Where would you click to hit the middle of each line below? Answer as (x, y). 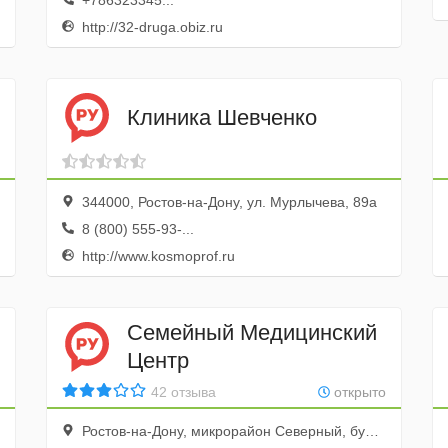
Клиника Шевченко (221, 117)
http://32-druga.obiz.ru (150, 27)
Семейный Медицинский (251, 332)
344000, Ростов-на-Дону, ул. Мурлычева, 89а (227, 202)
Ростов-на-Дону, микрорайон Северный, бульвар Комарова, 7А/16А (221, 431)
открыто (358, 392)
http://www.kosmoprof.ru (156, 256)
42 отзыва (183, 392)
